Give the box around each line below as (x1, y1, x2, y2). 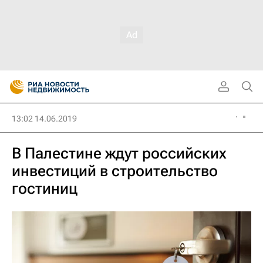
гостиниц (12, 180, 77, 197)
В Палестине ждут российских (12, 144, 227, 162)
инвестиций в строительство (12, 162, 218, 180)
